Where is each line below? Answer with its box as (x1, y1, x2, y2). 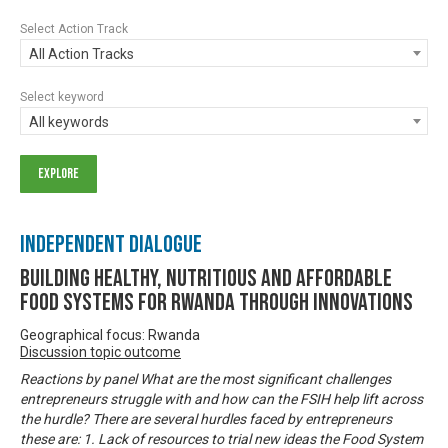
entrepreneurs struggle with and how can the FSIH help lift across (20, 390, 423, 407)
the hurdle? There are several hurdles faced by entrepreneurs (20, 410, 392, 427)
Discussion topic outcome (20, 343, 181, 360)
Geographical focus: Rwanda (20, 326, 200, 343)
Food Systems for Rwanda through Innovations (20, 287, 413, 317)
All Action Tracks (29, 45, 134, 62)
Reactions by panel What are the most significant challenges (20, 370, 391, 387)
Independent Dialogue (20, 229, 202, 259)
